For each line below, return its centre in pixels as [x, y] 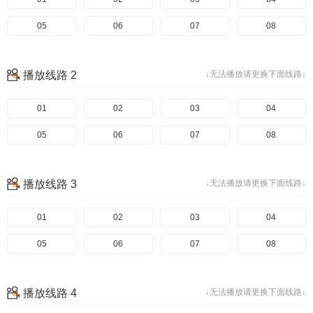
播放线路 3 [50, 184]
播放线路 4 [50, 293]
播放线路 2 [50, 75]
